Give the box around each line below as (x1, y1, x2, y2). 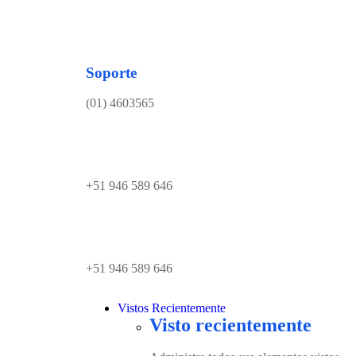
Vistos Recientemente (118, 301, 226, 315)
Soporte (86, 64, 137, 81)
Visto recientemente (149, 315, 311, 336)
